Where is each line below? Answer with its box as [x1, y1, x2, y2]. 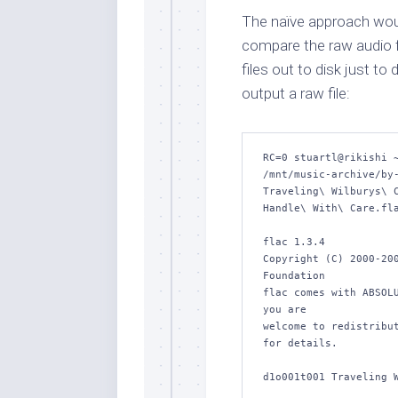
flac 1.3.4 [263, 236, 325, 248]
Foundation [263, 270, 325, 282]
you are [263, 304, 306, 315]
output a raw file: [242, 84, 350, 102]
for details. [263, 338, 338, 349]
